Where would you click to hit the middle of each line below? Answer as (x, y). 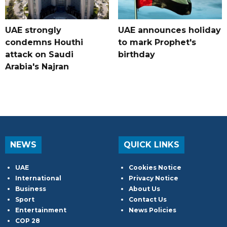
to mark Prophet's (157, 43)
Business (31, 189)
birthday (136, 55)
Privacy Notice (154, 178)
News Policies (153, 210)
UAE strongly (33, 30)
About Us (144, 189)
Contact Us (148, 200)
